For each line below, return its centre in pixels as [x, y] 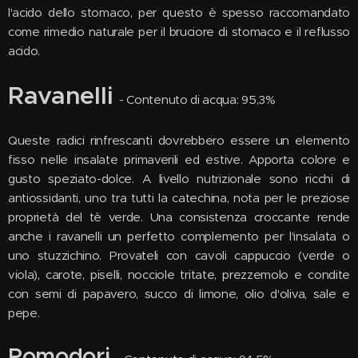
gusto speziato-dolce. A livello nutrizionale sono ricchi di [179, 179]
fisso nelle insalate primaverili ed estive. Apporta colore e [179, 159]
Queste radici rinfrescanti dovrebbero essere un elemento [179, 140]
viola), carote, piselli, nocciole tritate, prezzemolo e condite [179, 274]
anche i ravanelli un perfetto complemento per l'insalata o [179, 236]
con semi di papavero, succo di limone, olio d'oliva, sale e [179, 294]
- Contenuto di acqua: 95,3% [197, 99]
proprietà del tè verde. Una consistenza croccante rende [179, 217]
